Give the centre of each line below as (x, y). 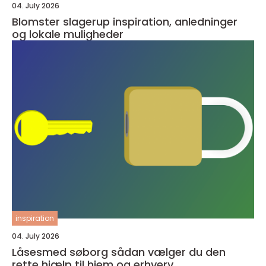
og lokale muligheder (68, 34)
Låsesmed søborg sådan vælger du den (61, 252)
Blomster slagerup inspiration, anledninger (62, 22)
